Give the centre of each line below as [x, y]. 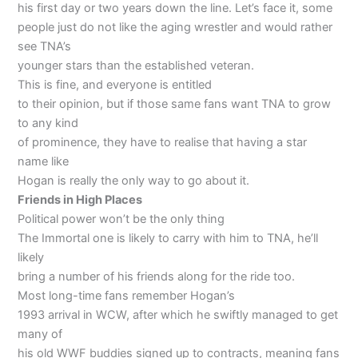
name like [44, 161]
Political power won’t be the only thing [121, 219]
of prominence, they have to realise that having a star [163, 142]
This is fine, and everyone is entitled [115, 84]
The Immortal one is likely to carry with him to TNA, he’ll [168, 238]
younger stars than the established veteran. [136, 65]
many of [40, 334]
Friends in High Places [80, 199]
